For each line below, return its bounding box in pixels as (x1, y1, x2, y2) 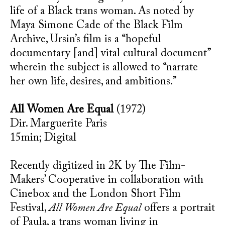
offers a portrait (141, 203, 215, 214)
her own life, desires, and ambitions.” (10, 76, 177, 87)
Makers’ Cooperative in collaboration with (10, 175, 203, 186)
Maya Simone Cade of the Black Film (10, 20, 183, 31)
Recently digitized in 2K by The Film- (10, 161, 185, 172)
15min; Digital (10, 133, 76, 144)
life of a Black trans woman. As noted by (10, 6, 194, 17)
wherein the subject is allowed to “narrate (10, 62, 198, 73)
